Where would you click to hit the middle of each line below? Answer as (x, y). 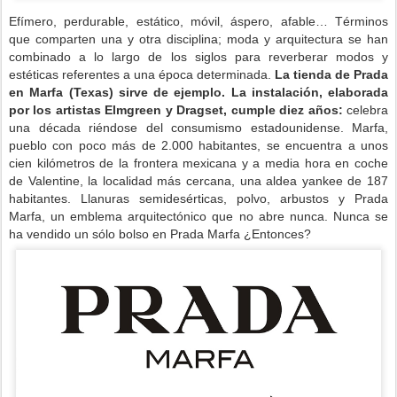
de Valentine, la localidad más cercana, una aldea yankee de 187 (198, 181)
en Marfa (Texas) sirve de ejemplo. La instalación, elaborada (198, 92)
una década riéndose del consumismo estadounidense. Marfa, (198, 128)
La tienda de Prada (331, 74)
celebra (367, 110)
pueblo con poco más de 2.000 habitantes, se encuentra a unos (198, 145)
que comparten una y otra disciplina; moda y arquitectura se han (198, 39)
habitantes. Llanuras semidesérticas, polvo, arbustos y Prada (198, 198)
